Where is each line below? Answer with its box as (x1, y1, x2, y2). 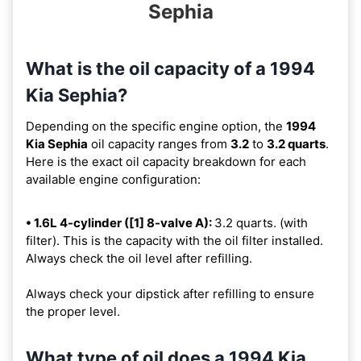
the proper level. (26, 303, 120, 319)
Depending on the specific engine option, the (26, 118, 286, 134)
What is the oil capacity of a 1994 (26, 57, 315, 79)
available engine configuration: (26, 171, 201, 187)
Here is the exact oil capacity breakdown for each (26, 153, 306, 169)
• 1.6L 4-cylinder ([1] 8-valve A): (26, 214, 214, 230)
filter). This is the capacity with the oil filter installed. (26, 232, 323, 248)
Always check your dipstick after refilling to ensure (26, 285, 314, 301)
